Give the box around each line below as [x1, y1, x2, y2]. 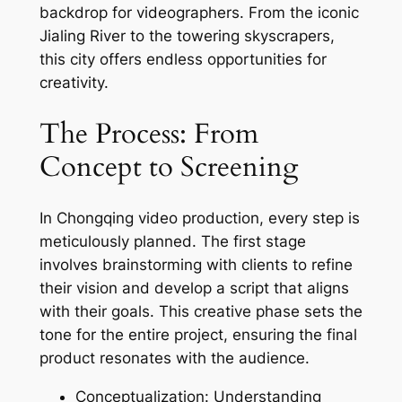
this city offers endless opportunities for [39, 49, 327, 68]
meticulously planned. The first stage [39, 232, 306, 251]
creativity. [39, 73, 109, 92]
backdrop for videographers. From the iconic [39, 3, 359, 22]
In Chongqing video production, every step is [39, 209, 360, 228]
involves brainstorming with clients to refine [39, 256, 353, 275]
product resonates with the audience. [39, 349, 310, 368]
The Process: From [39, 114, 258, 153]
